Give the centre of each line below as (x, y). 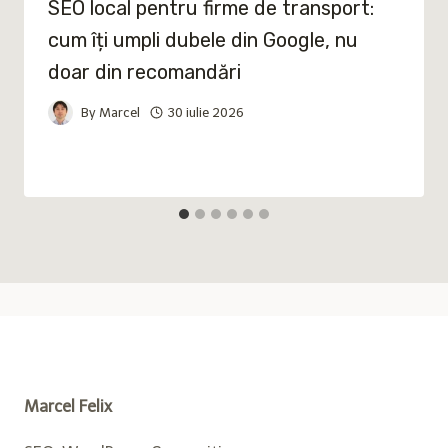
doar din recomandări (144, 71)
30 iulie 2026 (206, 112)
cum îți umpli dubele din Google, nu (203, 39)
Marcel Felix (68, 406)
